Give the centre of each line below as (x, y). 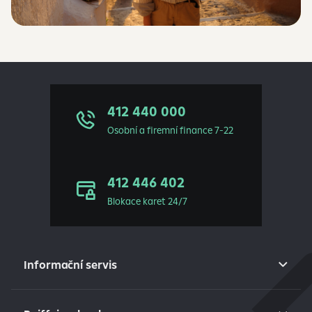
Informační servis (70, 265)
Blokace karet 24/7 (147, 201)
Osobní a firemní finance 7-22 (170, 130)
